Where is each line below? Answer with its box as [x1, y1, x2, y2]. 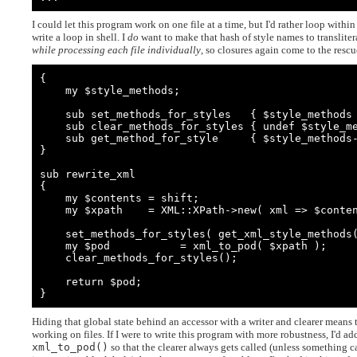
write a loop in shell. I [32, 31, 127, 44]
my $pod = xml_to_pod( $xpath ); [40, 240, 65, 253]
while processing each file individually [32, 44, 201, 57]
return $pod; [40, 276, 65, 288]
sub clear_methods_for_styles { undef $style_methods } [40, 120, 65, 133]
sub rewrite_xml [40, 168, 135, 181]
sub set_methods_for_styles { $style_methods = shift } [40, 108, 65, 121]
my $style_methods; [40, 84, 65, 97]
